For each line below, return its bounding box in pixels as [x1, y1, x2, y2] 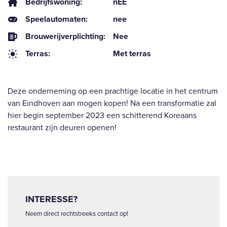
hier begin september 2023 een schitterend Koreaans [8, 109, 197, 122]
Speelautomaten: [25, 13, 88, 25]
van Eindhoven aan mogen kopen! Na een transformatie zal [8, 97, 216, 109]
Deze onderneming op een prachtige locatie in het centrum [8, 85, 218, 97]
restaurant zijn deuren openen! [8, 122, 117, 134]
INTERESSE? [25, 193, 78, 206]
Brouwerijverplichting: [25, 30, 105, 43]
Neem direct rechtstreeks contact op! [25, 209, 128, 219]
